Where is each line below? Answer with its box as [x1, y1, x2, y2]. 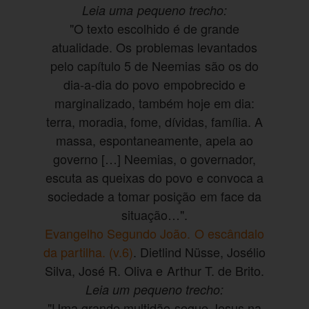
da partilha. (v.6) [43, 242, 133, 261]
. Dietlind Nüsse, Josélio [132, 242, 266, 261]
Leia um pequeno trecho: [86, 280, 223, 298]
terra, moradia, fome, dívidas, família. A [46, 112, 263, 130]
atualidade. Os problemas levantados [52, 37, 257, 56]
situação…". [121, 205, 188, 223]
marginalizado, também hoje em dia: [54, 93, 255, 112]
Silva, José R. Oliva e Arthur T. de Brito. [45, 261, 264, 279]
